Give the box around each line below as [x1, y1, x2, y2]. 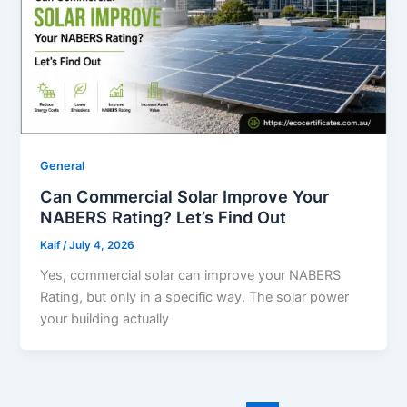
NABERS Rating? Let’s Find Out [40, 207, 287, 228]
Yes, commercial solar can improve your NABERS [40, 267, 342, 284]
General [40, 158, 85, 173]
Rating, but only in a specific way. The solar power [40, 289, 350, 306]
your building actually [40, 311, 170, 328]
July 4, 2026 [69, 239, 135, 253]
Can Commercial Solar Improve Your [40, 186, 330, 207]
